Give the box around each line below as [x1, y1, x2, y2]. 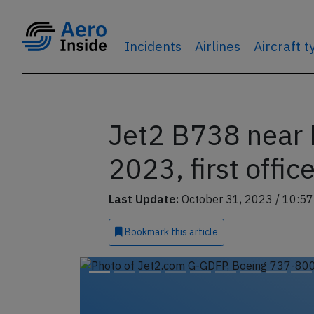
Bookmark [122, 226, 171, 238]
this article [170, 226, 218, 238]
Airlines [194, 37, 240, 55]
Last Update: [108, 192, 179, 206]
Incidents [124, 37, 182, 55]
